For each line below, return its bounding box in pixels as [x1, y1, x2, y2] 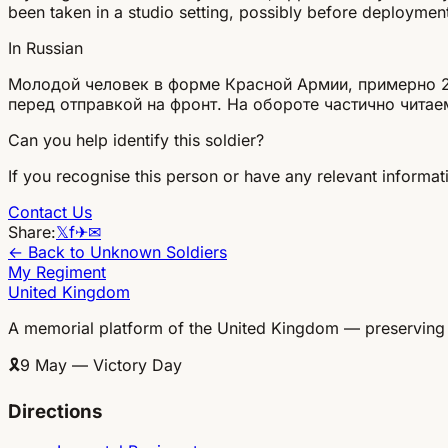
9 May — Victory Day [20, 354, 182, 375]
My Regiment [8, 261, 106, 282]
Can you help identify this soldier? [8, 129, 264, 150]
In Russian [8, 37, 83, 58]
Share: [8, 221, 56, 242]
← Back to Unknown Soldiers [8, 241, 227, 262]
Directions [8, 399, 102, 423]
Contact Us [8, 201, 92, 222]
